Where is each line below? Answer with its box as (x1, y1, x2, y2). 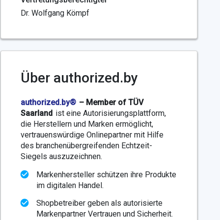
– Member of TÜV (79, 98, 143, 107)
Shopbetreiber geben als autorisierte (36, 198, 163, 208)
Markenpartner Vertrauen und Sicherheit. (36, 209, 173, 219)
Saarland (20, 109, 53, 118)
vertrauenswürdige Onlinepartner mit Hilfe (20, 130, 164, 139)
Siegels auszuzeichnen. (20, 152, 102, 161)
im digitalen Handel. (36, 181, 104, 190)
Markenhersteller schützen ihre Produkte (36, 170, 176, 179)
